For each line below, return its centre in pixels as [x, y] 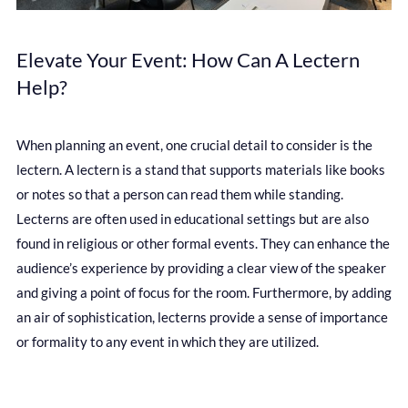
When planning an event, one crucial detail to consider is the [194, 145]
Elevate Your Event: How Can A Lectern [188, 60]
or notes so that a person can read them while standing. [180, 194]
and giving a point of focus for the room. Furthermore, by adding [204, 293]
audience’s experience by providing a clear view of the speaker [201, 268]
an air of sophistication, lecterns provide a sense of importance [202, 317]
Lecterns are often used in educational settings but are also [193, 219]
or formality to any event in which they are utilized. [168, 342]
